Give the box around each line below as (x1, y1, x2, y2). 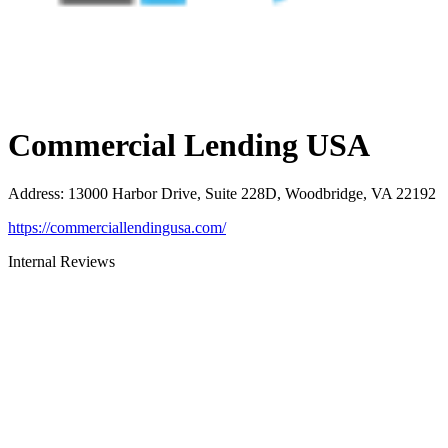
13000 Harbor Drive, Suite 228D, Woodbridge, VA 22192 (68, 185, 436, 203)
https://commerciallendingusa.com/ (8, 219, 226, 237)
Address (8, 185, 60, 203)
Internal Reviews (8, 253, 115, 271)
